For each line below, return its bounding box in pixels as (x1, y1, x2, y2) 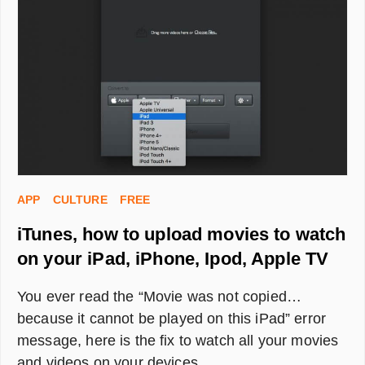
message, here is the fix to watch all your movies (17, 332, 339, 349)
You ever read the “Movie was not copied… (17, 288, 301, 305)
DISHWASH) (86, 77, 152, 90)
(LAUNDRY (86, 42, 147, 56)
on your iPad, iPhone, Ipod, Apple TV (17, 248, 329, 269)
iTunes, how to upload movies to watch (17, 223, 346, 244)
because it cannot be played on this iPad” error (17, 310, 327, 327)
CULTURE (52, 192, 108, 206)
